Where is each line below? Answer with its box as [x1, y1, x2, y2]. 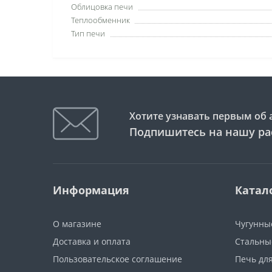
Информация [53, 183, 129, 197]
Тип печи [71, 28, 105, 39]
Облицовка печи [71, 1, 133, 12]
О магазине [53, 218, 101, 229]
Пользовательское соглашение [53, 253, 182, 265]
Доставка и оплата [53, 236, 131, 247]
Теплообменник [71, 15, 130, 25]
